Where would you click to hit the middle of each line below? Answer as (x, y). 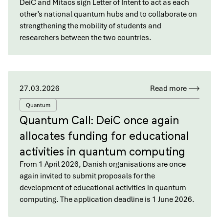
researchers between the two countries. (86, 38)
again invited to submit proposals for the (87, 176)
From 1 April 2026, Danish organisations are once (103, 164)
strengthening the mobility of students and (90, 26)
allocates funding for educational (104, 135)
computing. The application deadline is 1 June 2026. (107, 199)
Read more (168, 88)
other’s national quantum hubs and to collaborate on (108, 14)
